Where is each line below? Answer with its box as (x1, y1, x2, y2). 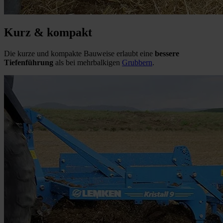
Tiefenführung (4, 58, 53, 67)
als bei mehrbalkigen (53, 58, 122, 67)
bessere (155, 49, 179, 58)
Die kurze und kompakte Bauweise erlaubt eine (4, 49, 155, 58)
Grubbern (122, 58, 152, 67)
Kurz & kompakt (4, 26, 92, 39)
